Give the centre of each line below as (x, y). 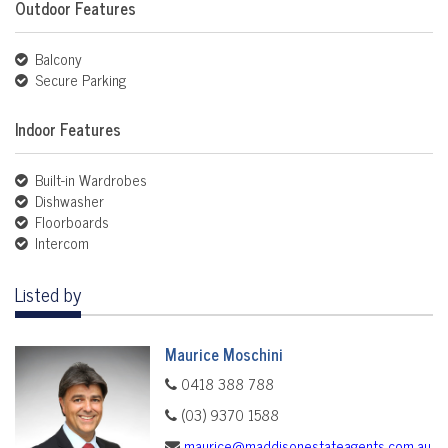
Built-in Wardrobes (89, 180)
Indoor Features (68, 129)
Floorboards (70, 222)
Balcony (56, 59)
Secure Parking (78, 80)
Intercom (60, 243)
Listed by (48, 294)
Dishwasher (67, 201)
